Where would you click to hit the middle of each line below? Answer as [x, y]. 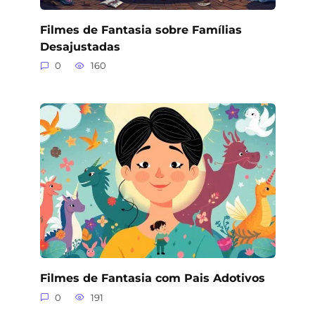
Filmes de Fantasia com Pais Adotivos [152, 278]
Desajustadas [80, 46]
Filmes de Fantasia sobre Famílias [141, 30]
